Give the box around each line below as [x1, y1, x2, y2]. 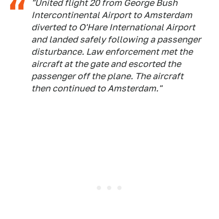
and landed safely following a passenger [31, 34, 201, 45]
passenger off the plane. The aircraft [31, 71, 183, 82]
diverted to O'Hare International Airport [31, 22, 195, 33]
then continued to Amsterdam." [31, 83, 162, 94]
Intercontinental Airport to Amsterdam [31, 10, 192, 21]
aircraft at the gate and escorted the [31, 59, 181, 69]
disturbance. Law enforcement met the [31, 46, 193, 57]
